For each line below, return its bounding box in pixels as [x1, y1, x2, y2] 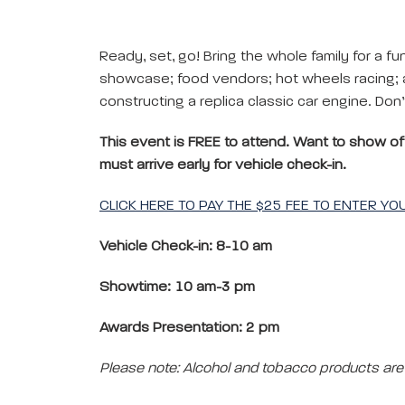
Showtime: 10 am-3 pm [99, 280, 255, 295]
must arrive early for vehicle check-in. [99, 158, 346, 173]
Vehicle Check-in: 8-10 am [99, 240, 272, 254]
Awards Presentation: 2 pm [99, 321, 279, 335]
